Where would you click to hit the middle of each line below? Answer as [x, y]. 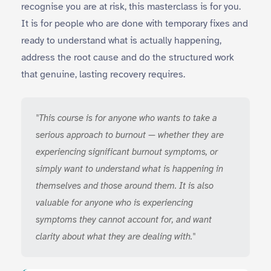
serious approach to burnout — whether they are [130, 135]
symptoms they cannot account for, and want [124, 220]
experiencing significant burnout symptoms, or [127, 152]
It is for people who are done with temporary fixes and [135, 24]
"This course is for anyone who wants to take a [126, 118]
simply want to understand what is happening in [129, 169]
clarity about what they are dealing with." [116, 237]
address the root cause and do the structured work [128, 57]
